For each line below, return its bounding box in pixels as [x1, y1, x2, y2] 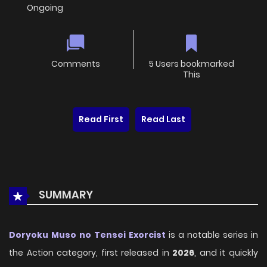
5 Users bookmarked [148, 58, 234, 70]
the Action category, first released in [9, 247, 173, 259]
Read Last [141, 113, 185, 126]
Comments [51, 58, 100, 70]
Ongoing [27, 2, 63, 14]
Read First [79, 113, 123, 126]
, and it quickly [194, 247, 259, 259]
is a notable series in [166, 229, 258, 241]
